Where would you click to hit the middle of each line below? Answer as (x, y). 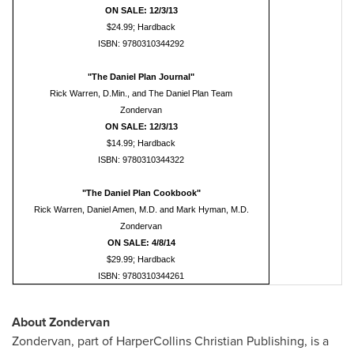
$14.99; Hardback (141, 143)
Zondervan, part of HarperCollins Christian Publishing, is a (170, 341)
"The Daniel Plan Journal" (141, 76)
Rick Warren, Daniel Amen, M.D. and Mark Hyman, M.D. (141, 209)
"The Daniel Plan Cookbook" (141, 192)
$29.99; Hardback (141, 259)
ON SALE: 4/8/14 (141, 242)
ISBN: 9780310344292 (141, 43)
